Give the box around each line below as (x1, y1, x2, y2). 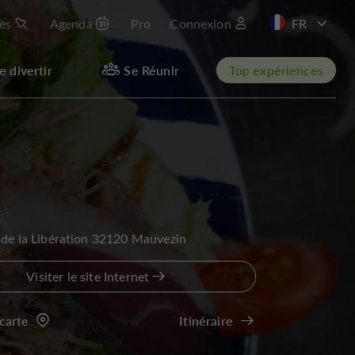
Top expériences (228, 61, 323, 78)
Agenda (49, 15, 93, 32)
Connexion (170, 15, 231, 32)
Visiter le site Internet (26, 268, 150, 284)
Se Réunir (124, 61, 179, 78)
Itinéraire (179, 312, 233, 329)
